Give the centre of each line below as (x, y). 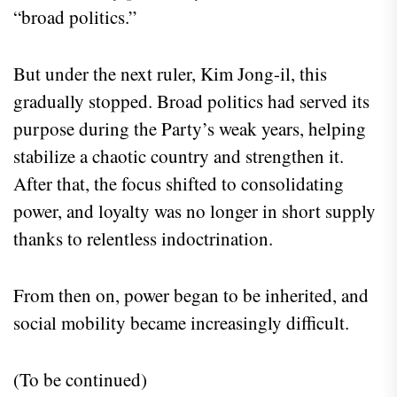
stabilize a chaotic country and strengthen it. (179, 156)
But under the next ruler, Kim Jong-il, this (170, 73)
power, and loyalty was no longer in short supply (195, 210)
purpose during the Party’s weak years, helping (190, 128)
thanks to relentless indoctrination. (143, 238)
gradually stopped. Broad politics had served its (191, 101)
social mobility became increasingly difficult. (181, 322)
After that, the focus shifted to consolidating (179, 183)
